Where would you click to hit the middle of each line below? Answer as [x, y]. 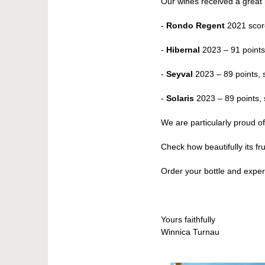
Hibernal [183, 50]
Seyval [180, 74]
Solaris [180, 98]
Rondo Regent [197, 25]
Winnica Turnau [190, 232]
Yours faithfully [188, 219]
